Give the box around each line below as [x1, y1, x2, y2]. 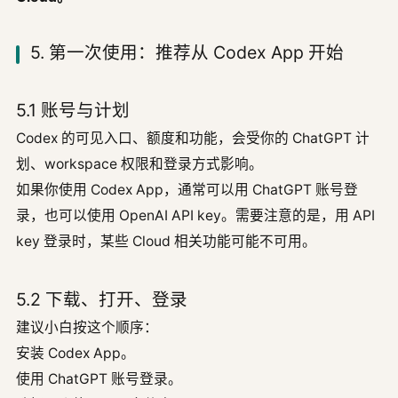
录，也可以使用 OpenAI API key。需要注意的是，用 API [16, 206, 375, 224]
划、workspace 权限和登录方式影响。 [16, 155, 263, 172]
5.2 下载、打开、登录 [16, 288, 187, 310]
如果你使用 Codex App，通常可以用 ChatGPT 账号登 [16, 180, 358, 198]
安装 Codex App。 [16, 344, 135, 362]
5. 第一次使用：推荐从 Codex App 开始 [30, 41, 344, 63]
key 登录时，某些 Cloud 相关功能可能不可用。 [16, 232, 316, 250]
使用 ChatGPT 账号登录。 [16, 370, 182, 387]
